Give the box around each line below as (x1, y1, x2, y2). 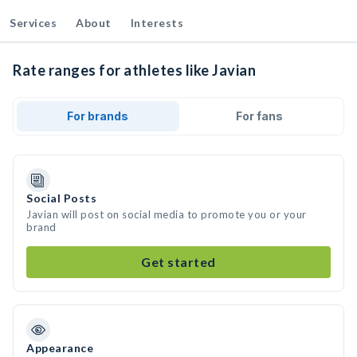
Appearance (26, 341, 93, 355)
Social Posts (26, 191, 96, 205)
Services (10, 16, 57, 29)
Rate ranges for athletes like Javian (13, 61, 256, 79)
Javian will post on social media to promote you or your (26, 208, 307, 221)
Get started (141, 254, 216, 269)
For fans (235, 109, 283, 123)
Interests (130, 16, 183, 29)
